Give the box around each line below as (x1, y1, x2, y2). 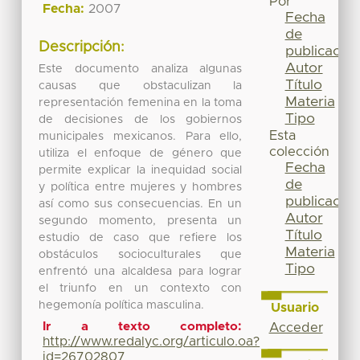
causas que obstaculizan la (39, 80, 243, 92)
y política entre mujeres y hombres (39, 181, 243, 193)
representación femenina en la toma (39, 96, 243, 108)
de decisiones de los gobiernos (39, 113, 243, 125)
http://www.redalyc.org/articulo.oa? (43, 335, 260, 349)
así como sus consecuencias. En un (39, 198, 243, 210)
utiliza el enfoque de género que (39, 147, 243, 159)
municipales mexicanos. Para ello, (39, 130, 243, 142)
